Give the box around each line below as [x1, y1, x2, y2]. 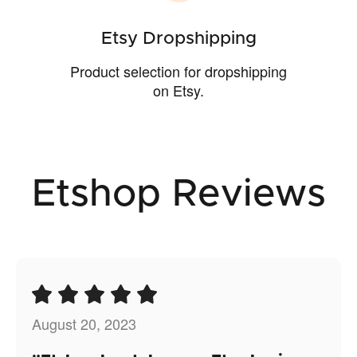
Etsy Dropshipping [100, 30, 257, 49]
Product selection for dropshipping [70, 61, 287, 82]
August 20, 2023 [32, 313, 136, 335]
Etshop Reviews [31, 175, 326, 214]
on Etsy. [153, 80, 204, 101]
